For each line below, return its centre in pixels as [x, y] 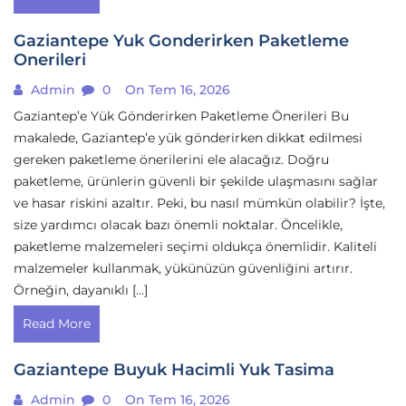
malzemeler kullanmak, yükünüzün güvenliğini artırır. [183, 268]
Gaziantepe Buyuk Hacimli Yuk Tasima [174, 370]
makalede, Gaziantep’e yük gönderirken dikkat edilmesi [188, 138]
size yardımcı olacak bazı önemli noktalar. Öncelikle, [178, 225]
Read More [57, 324]
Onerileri [50, 60]
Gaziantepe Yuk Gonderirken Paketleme [181, 41]
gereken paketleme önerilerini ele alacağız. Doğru [171, 159]
